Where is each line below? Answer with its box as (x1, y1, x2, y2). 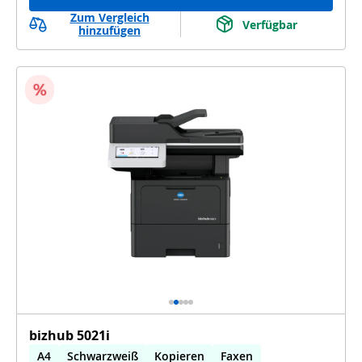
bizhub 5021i (29, 326, 110, 344)
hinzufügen (78, 23, 141, 38)
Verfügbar (242, 16, 297, 32)
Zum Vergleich (69, 10, 149, 25)
